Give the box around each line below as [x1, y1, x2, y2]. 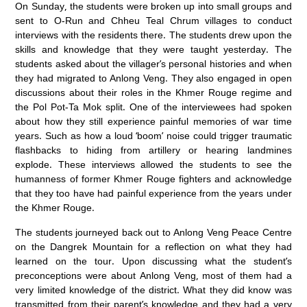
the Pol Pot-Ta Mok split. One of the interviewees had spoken [15, 100, 292, 114]
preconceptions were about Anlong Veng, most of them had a [15, 268, 292, 282]
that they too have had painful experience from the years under [15, 186, 292, 200]
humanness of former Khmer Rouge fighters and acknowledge [15, 172, 292, 186]
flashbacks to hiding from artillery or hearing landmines [15, 143, 292, 157]
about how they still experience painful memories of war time [15, 114, 292, 128]
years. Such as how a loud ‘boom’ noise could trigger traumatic [15, 129, 292, 143]
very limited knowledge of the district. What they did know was [15, 282, 292, 296]
